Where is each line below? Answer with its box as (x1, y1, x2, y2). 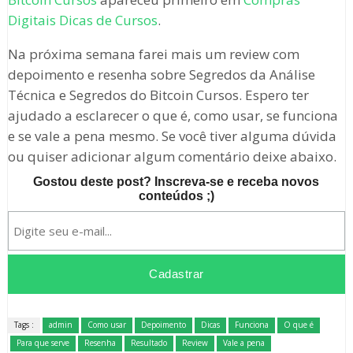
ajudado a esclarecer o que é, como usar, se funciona (7, 106, 338, 125)
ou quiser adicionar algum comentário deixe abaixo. (7, 147, 336, 166)
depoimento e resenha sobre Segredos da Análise (7, 65, 315, 84)
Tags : (13, 319, 34, 331)
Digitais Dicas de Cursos (7, 11, 158, 30)
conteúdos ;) (138, 189, 214, 203)
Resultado (130, 337, 167, 349)
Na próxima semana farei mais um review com (7, 45, 299, 64)
